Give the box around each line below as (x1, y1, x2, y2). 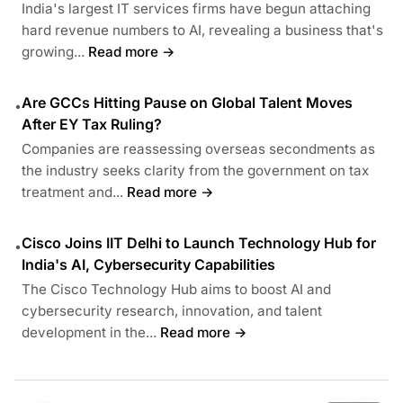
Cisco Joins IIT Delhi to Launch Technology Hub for (22, 233, 376, 252)
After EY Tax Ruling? (22, 114, 162, 133)
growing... (22, 42, 85, 60)
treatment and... (22, 183, 123, 201)
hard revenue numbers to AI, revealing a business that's (22, 21, 383, 39)
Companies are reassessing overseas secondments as (22, 139, 375, 157)
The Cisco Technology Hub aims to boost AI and (22, 280, 331, 298)
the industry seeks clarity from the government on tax (22, 161, 369, 179)
